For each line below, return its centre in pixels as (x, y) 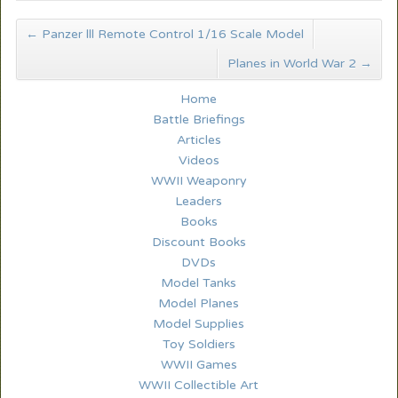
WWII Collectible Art (199, 385)
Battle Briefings (199, 119)
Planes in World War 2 (294, 63)
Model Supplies (199, 323)
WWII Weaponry (199, 180)
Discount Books (199, 242)
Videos (199, 160)
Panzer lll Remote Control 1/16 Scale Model (171, 34)
